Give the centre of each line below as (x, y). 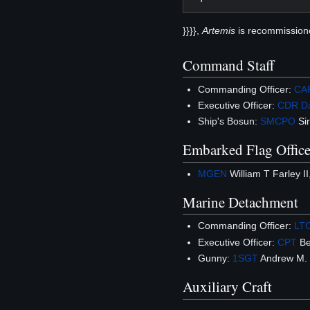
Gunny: (216, 258)
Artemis (219, 31)
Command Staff (229, 65)
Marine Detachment (240, 202)
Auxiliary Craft (227, 287)
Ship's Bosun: (229, 121)
